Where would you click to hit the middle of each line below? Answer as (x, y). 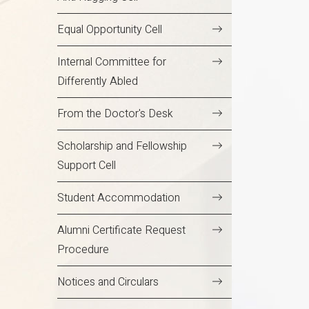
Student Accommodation (119, 198)
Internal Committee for (112, 62)
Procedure (83, 250)
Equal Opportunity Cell (110, 30)
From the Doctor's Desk (115, 114)
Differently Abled (98, 82)
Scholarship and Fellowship (122, 147)
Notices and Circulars (108, 282)
